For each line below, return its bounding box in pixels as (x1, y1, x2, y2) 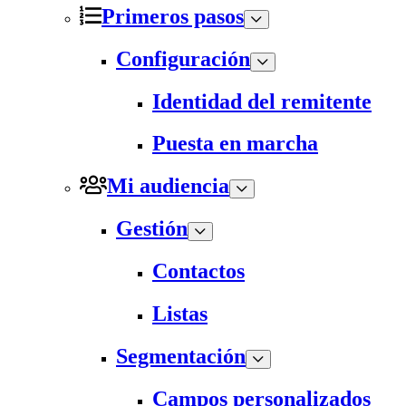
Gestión (116, 217, 188, 241)
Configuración (116, 46, 250, 71)
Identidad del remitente (152, 89, 372, 113)
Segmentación (116, 344, 246, 368)
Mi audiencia (107, 174, 229, 198)
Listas (152, 302, 208, 326)
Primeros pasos (101, 4, 244, 28)
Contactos (152, 259, 245, 284)
